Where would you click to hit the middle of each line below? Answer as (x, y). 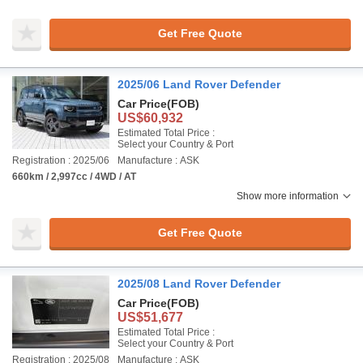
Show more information (288, 196)
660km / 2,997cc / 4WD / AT (74, 177)
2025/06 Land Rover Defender (199, 84)
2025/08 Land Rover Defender (199, 284)
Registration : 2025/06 (61, 160)
